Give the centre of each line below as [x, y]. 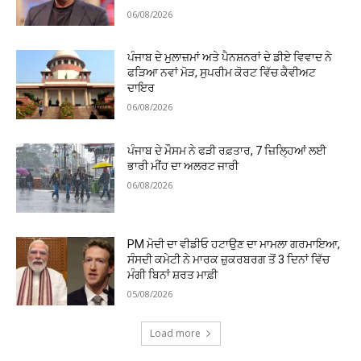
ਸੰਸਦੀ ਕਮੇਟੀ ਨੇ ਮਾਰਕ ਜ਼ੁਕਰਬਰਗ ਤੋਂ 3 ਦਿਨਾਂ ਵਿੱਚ [229, 259]
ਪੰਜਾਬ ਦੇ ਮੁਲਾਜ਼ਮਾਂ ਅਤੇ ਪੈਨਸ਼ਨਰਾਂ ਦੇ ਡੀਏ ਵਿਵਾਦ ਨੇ [230, 58]
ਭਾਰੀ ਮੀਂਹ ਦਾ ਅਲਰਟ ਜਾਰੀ [183, 166]
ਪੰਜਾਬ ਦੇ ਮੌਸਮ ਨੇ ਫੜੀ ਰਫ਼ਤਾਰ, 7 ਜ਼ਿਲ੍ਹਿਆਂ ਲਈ [227, 150]
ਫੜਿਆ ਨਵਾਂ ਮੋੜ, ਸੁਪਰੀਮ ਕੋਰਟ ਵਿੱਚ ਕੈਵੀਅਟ [222, 73]
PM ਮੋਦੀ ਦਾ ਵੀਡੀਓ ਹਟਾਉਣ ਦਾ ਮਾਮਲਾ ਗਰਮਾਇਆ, [234, 244]
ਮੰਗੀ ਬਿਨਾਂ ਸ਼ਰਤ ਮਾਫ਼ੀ [173, 274]
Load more [175, 334]
